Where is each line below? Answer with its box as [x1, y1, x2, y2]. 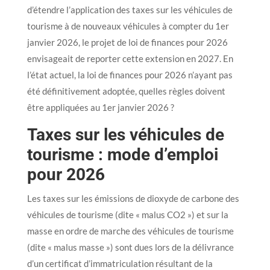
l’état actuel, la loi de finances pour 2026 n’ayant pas [27, 69, 233, 80]
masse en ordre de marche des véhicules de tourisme [27, 225, 234, 236]
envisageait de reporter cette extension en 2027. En [27, 52, 233, 64]
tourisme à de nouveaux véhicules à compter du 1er [27, 20, 229, 31]
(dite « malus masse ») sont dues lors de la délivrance [27, 241, 234, 253]
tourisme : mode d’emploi [27, 144, 218, 165]
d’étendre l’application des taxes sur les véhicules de [27, 4, 233, 15]
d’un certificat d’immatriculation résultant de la [27, 257, 213, 269]
